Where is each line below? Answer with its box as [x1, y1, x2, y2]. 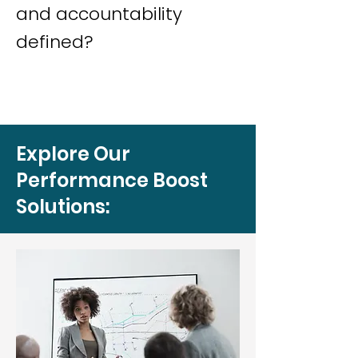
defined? [16, 30, 93, 54]
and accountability [16, 2, 182, 26]
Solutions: [16, 193, 109, 220]
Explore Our [16, 141, 130, 167]
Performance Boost [16, 167, 208, 193]
